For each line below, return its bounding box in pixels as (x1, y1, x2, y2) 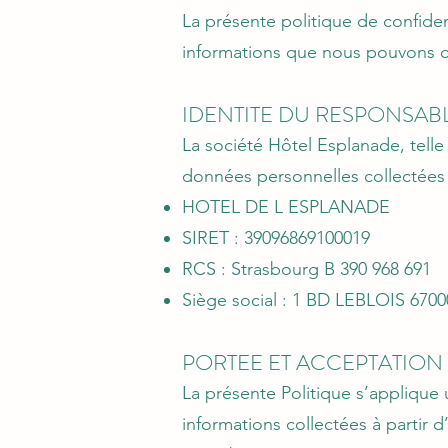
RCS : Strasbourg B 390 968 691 (182, 258, 431, 280)
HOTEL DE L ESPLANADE (182, 196, 390, 218)
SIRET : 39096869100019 (182, 227, 370, 249)
